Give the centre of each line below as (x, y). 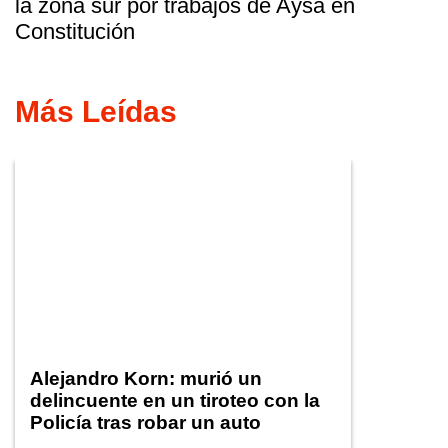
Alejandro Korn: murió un (146, 378)
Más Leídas (96, 112)
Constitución (75, 32)
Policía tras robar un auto (145, 422)
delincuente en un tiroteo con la (175, 400)
